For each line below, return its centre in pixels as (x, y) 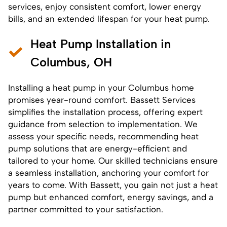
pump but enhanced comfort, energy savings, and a (111, 197)
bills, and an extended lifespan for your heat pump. (109, 18)
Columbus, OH (71, 62)
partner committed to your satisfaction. (86, 209)
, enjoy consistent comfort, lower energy (121, 6)
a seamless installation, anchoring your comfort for (108, 173)
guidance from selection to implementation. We (103, 124)
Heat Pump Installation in (101, 44)
